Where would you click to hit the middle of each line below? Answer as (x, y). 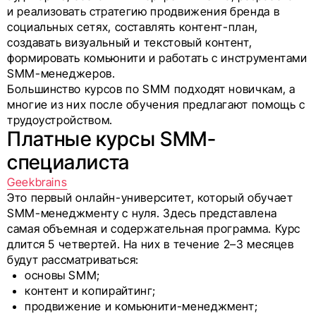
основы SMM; (63, 275)
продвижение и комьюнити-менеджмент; (141, 306)
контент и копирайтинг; (91, 291)
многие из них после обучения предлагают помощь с (156, 104)
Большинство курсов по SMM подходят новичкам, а (151, 89)
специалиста (69, 162)
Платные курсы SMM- (112, 139)
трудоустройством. (60, 120)
